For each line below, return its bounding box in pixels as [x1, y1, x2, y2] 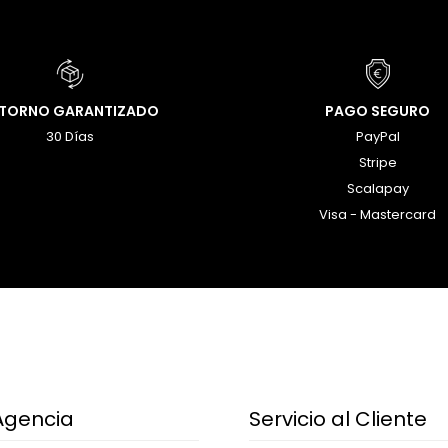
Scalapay [346, 179, 409, 198]
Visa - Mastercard [319, 205, 437, 224]
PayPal [355, 127, 400, 146]
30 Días [46, 127, 95, 146]
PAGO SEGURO [325, 101, 431, 121]
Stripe [358, 153, 397, 172]
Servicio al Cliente [249, 405, 427, 433]
